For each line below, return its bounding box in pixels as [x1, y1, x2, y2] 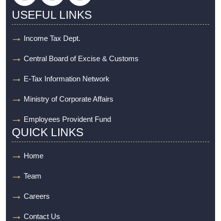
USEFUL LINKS [12, 8, 92, 21]
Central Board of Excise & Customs [24, 54, 139, 63]
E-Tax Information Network [24, 74, 110, 83]
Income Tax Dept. [24, 34, 80, 42]
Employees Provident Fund [24, 115, 111, 123]
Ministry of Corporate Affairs [24, 95, 113, 103]
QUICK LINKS [12, 126, 83, 139]
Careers [24, 192, 50, 200]
